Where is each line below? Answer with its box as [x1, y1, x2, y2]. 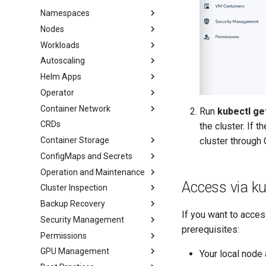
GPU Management [40, 246, 110, 256]
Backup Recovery [40, 199, 106, 208]
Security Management [40, 214, 125, 224]
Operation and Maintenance [40, 167, 145, 177]
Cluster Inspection [40, 183, 108, 193]
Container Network [40, 103, 111, 113]
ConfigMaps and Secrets [40, 151, 133, 161]
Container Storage [40, 135, 110, 145]
